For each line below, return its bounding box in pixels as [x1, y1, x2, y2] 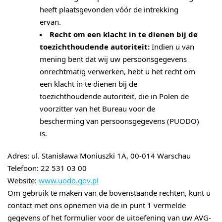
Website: [7, 177, 39, 184]
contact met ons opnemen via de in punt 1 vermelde [7, 202, 186, 209]
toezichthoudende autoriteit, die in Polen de [40, 93, 189, 100]
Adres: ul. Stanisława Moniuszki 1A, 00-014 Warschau [7, 152, 191, 160]
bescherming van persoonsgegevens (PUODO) [40, 117, 199, 125]
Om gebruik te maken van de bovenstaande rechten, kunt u [7, 189, 211, 197]
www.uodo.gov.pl [39, 177, 99, 184]
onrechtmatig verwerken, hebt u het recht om [40, 68, 195, 75]
